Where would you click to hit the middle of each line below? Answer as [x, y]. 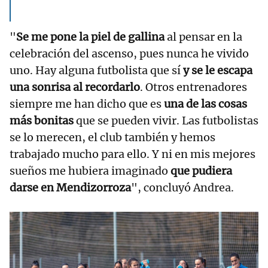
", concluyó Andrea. [182, 187]
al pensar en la [203, 36]
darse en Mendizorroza [70, 187]
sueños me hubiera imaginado [90, 170]
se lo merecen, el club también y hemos [112, 137]
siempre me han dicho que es [87, 103]
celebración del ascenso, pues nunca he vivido [129, 53]
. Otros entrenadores [194, 87]
